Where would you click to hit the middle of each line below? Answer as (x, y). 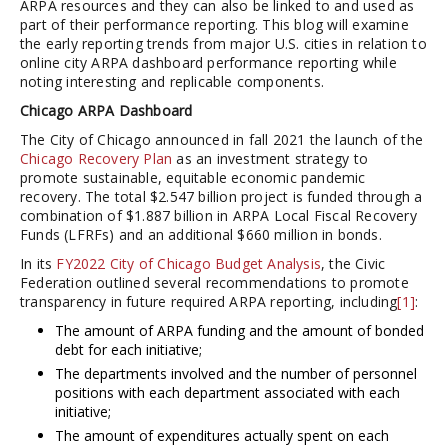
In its (38, 263)
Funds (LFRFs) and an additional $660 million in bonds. (201, 234)
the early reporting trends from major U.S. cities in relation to (223, 43)
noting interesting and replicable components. (172, 81)
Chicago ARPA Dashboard (106, 110)
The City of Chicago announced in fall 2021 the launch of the (222, 139)
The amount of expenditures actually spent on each (222, 435)
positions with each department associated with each (227, 392)
